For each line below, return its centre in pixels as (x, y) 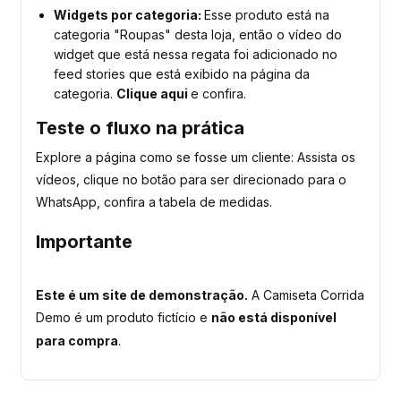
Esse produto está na (267, 15)
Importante (84, 242)
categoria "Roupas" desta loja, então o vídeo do (198, 35)
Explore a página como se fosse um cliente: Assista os (196, 157)
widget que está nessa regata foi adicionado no (196, 55)
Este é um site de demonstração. (142, 294)
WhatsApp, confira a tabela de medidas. (156, 201)
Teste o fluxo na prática (140, 128)
